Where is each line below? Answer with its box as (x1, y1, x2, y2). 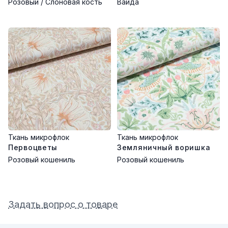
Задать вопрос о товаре (8, 199, 118, 210)
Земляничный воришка (117, 143, 211, 152)
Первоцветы (8, 143, 58, 152)
